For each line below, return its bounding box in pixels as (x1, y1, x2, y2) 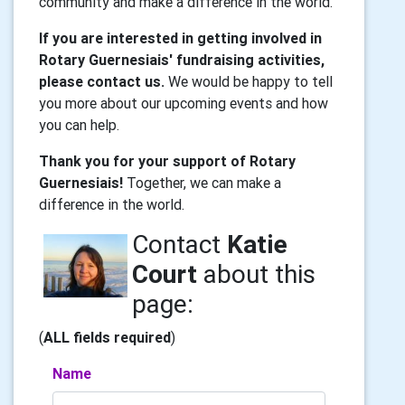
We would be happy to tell (165, 72, 333, 90)
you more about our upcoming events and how (39, 94, 328, 112)
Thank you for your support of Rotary (39, 152, 296, 170)
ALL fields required (43, 328, 171, 346)
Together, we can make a (123, 174, 281, 192)
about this (196, 259, 316, 289)
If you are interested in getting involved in (39, 29, 322, 47)
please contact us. (39, 72, 165, 90)
